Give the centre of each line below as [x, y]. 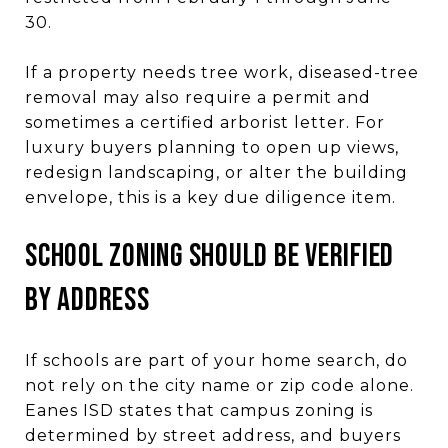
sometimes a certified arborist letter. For [205, 122]
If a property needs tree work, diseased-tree [222, 72]
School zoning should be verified [209, 256]
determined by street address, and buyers [213, 435]
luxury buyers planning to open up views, [212, 147]
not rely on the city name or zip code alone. [219, 385]
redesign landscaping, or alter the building [216, 172]
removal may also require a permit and [198, 97]
